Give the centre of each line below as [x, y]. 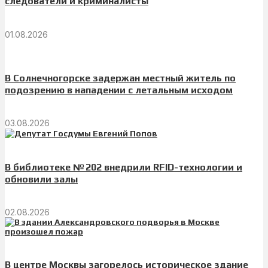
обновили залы [41, 179]
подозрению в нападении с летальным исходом [119, 90]
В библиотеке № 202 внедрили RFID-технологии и [124, 167]
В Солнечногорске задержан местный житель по [120, 78]
